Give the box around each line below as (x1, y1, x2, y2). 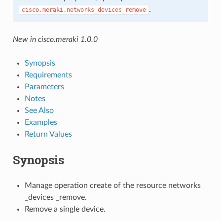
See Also (24, 106, 54, 114)
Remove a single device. (24, 205, 106, 213)
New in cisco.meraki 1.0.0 (12, 35, 98, 43)
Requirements (24, 71, 72, 79)
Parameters (24, 82, 64, 91)
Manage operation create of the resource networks (24, 181, 201, 189)
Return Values (24, 130, 72, 138)
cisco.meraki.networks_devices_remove (21, 6, 146, 13)
